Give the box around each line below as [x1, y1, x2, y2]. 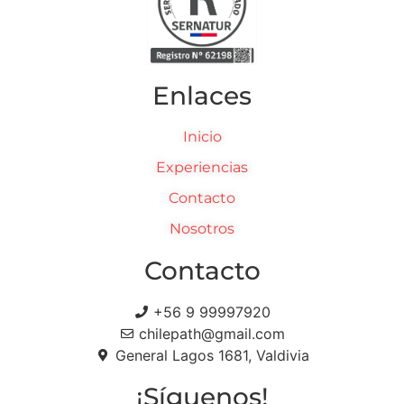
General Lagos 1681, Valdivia [115, 346, 309, 365]
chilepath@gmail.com [139, 325, 286, 344]
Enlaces [152, 80, 252, 112]
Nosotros [170, 220, 234, 238]
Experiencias [156, 159, 248, 177]
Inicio [182, 128, 222, 146]
